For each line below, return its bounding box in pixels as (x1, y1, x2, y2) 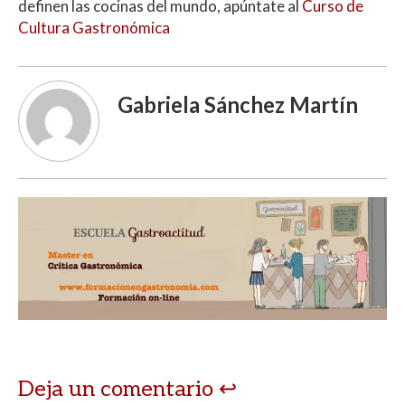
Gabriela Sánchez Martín (118, 91, 358, 118)
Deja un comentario (18, 375, 219, 402)
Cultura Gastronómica (18, 17, 170, 37)
